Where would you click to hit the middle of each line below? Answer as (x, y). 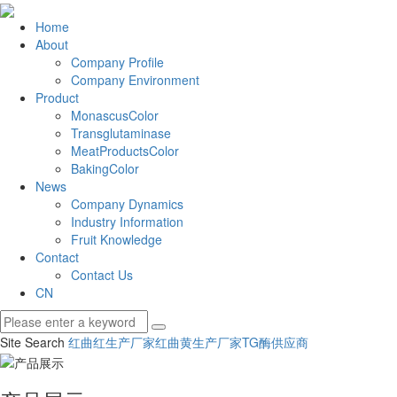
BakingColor (105, 169)
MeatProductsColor (125, 151)
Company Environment (135, 80)
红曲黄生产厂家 (198, 343)
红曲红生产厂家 (112, 343)
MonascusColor (115, 116)
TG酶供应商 (275, 343)
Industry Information (127, 222)
